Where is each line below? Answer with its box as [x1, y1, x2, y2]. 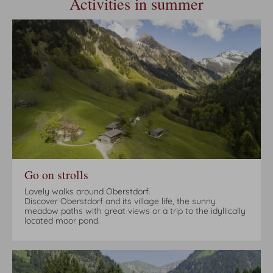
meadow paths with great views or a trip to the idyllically [24, 205, 246, 217]
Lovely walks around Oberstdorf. [24, 186, 151, 197]
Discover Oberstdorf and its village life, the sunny [24, 196, 216, 207]
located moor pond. [24, 215, 100, 227]
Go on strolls [24, 166, 88, 183]
